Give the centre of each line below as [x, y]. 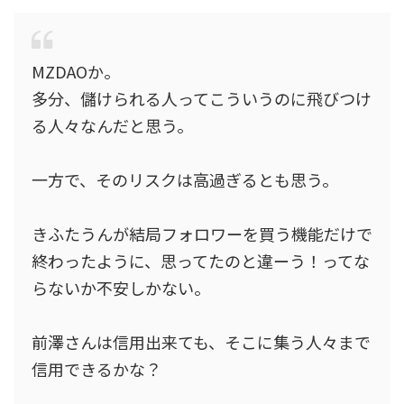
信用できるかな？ [96, 369]
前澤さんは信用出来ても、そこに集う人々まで [201, 342]
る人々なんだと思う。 [112, 125]
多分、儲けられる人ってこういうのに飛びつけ [202, 98]
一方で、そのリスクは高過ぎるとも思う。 [185, 179]
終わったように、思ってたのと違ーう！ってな [201, 261]
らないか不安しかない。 [121, 288]
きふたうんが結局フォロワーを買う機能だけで [202, 234]
